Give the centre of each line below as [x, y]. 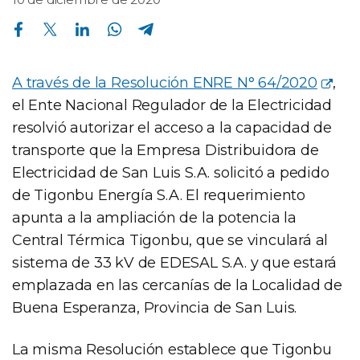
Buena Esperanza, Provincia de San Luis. [155, 307]
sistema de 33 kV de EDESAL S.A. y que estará [175, 262]
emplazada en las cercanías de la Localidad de [177, 285]
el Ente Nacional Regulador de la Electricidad [172, 105]
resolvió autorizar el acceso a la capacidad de [172, 127]
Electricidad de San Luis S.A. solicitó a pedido [171, 172]
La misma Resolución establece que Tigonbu [172, 349]
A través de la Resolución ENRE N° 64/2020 [165, 82]
